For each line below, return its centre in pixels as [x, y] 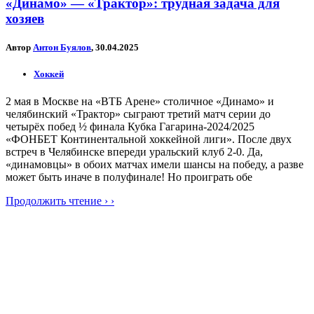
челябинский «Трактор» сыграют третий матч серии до [138, 114]
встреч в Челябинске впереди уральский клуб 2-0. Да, [134, 152]
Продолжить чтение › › [60, 201]
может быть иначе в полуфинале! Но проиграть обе [129, 177]
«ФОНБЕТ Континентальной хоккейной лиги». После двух [149, 139]
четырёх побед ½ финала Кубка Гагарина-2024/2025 [130, 127]
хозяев [25, 18]
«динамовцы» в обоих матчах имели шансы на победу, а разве [155, 165]
